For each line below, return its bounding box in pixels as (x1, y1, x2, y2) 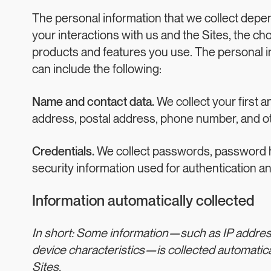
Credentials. (32, 145, 94, 158)
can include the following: (32, 63, 162, 76)
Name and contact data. (32, 96, 154, 109)
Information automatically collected (32, 194, 255, 209)
